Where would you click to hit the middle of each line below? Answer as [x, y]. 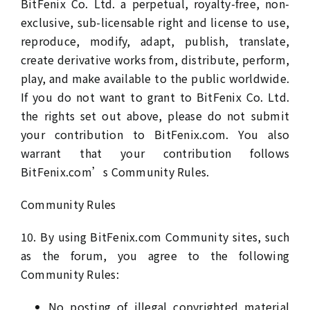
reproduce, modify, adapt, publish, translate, [155, 41]
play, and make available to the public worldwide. [155, 78]
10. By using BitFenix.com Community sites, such [155, 237]
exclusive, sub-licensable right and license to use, [155, 22]
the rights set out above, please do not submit [155, 116]
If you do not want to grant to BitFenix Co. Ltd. [155, 97]
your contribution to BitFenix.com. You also [155, 134]
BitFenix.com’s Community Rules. [115, 172]
